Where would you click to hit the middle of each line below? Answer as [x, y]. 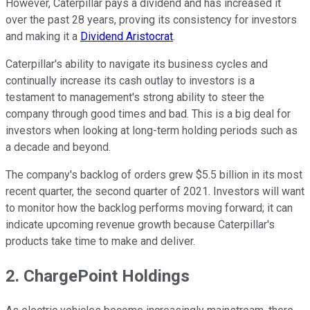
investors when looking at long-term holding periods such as [152, 131]
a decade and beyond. [58, 147]
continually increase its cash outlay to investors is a [130, 81]
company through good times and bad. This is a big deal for [148, 114]
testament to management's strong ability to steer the [135, 98]
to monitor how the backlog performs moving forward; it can [149, 208]
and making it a [43, 37]
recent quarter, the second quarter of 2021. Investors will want [155, 192]
